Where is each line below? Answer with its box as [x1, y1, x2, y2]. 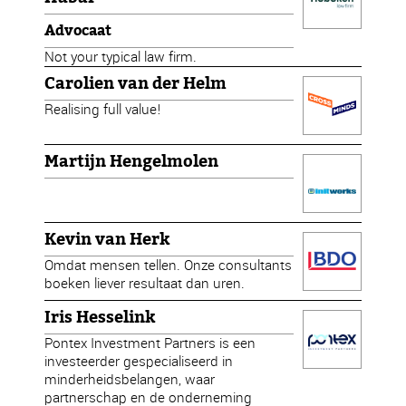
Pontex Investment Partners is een [44, 333, 256, 353]
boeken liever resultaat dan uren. [44, 274, 246, 293]
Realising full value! [44, 100, 162, 119]
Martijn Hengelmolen [44, 151, 219, 171]
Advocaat [44, 22, 112, 40]
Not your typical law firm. [44, 47, 198, 66]
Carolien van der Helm [44, 73, 227, 93]
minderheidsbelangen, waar [44, 370, 216, 389]
